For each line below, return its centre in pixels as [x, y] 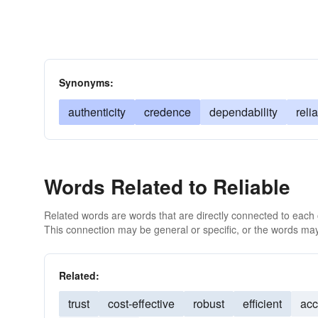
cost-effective [141, 303]
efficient [262, 303]
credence [168, 112]
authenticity [97, 112]
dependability [243, 112]
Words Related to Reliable [167, 186]
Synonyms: [86, 82]
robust [209, 303]
